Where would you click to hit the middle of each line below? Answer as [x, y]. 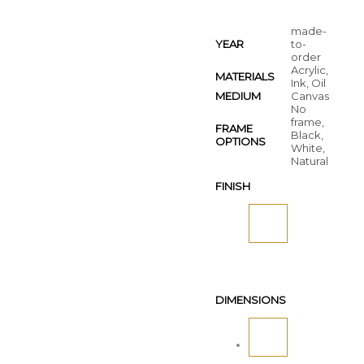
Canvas [310, 96]
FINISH [233, 186]
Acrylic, [310, 70]
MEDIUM [238, 96]
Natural [310, 161]
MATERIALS [245, 77]
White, [308, 148]
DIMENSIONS [251, 300]
